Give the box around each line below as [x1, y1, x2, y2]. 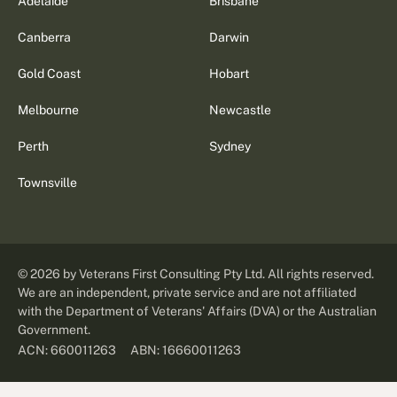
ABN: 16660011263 [130, 342, 242, 357]
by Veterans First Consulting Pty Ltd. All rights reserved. [60, 267, 375, 282]
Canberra [18, 30, 72, 45]
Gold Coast [18, 66, 82, 82]
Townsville [18, 175, 78, 191]
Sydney [208, 139, 251, 154]
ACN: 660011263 [18, 343, 117, 358]
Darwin [208, 30, 249, 45]
